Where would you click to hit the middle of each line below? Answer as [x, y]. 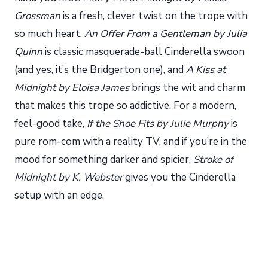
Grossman [37, 16]
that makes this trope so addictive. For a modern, [125, 106]
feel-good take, [51, 124]
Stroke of [213, 160]
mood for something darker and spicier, [104, 160]
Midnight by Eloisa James [72, 88]
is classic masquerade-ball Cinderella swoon [144, 52]
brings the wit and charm [187, 88]
